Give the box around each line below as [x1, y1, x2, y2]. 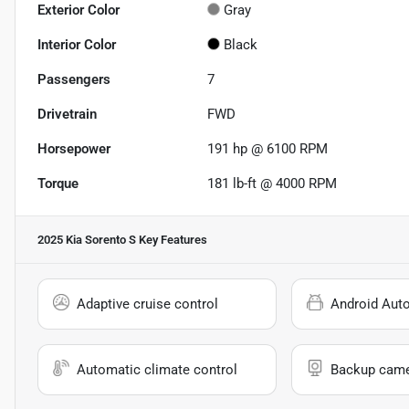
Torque [37, 175, 79, 193]
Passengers [37, 71, 110, 89]
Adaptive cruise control [77, 296, 218, 313]
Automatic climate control [77, 362, 237, 379]
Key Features [136, 233, 207, 247]
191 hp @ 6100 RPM [207, 141, 329, 158]
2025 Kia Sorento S [37, 233, 136, 247]
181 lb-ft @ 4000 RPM [207, 175, 338, 193]
